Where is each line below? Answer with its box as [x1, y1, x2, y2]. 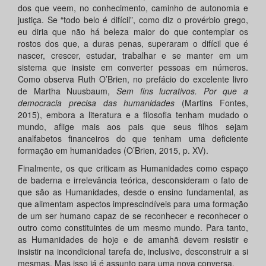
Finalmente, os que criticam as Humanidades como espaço [18, 162, 248, 175]
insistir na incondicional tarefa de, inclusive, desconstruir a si [18, 245, 248, 258]
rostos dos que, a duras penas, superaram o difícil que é [18, 37, 248, 50]
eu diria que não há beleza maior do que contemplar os [18, 26, 248, 38]
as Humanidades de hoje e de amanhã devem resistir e [18, 233, 248, 246]
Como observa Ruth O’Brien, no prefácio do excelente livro [18, 73, 248, 85]
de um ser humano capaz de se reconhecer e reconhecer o [18, 210, 248, 222]
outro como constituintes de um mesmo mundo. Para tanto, [18, 221, 248, 234]
